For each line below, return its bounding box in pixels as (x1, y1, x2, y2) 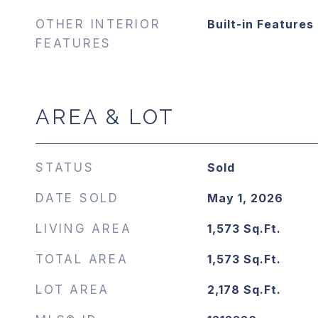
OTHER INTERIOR (35, 17, 161, 31)
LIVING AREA (35, 221, 132, 236)
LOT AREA (35, 283, 109, 297)
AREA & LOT (35, 105, 175, 129)
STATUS (35, 160, 94, 175)
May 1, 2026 (207, 191, 283, 205)
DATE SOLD (35, 191, 119, 205)
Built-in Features (207, 17, 314, 31)
